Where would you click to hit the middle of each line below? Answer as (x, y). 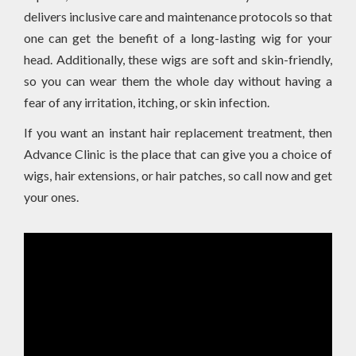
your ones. (52, 196)
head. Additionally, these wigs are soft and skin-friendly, (178, 59)
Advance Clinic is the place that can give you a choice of (178, 153)
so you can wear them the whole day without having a (178, 80)
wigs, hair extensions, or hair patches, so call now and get (178, 175)
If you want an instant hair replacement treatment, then (178, 132)
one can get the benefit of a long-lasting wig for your (178, 37)
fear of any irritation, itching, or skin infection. (148, 102)
